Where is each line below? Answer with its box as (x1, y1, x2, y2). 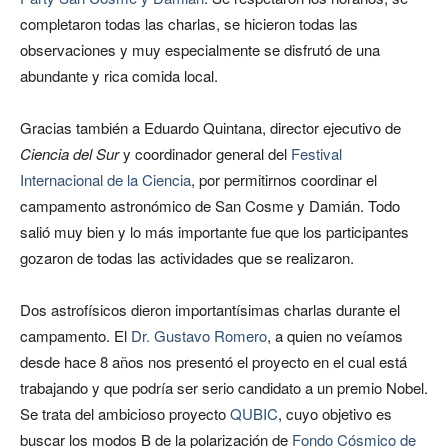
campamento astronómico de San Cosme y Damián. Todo (20, 195, 400, 216)
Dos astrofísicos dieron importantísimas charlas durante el (20, 299, 400, 320)
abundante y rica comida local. (20, 65, 218, 86)
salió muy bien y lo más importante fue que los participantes (20, 221, 409, 242)
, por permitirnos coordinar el (191, 169, 377, 190)
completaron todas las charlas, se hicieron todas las (20, 13, 358, 34)
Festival (291, 143, 342, 164)
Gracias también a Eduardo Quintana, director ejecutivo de (20, 117, 401, 138)
